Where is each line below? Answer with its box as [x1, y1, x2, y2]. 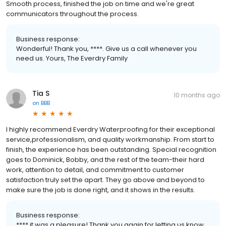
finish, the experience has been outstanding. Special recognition [6, 144, 216, 154]
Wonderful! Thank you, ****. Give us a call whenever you [16, 43, 197, 53]
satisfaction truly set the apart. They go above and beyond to [6, 175, 205, 185]
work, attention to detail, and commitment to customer [6, 164, 184, 175]
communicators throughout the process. [6, 9, 139, 19]
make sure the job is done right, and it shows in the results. [6, 185, 195, 195]
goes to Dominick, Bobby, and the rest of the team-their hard [6, 154, 204, 164]
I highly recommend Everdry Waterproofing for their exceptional [6, 124, 215, 134]
